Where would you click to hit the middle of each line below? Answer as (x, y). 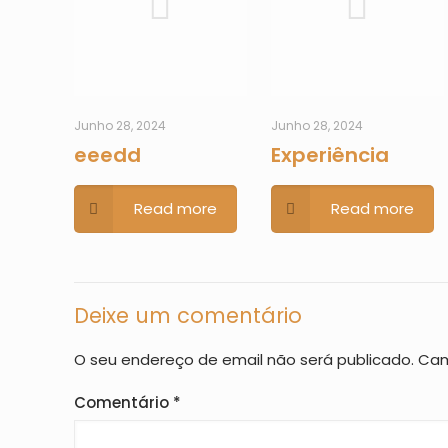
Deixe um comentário (188, 315)
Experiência (329, 155)
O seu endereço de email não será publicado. (244, 359)
